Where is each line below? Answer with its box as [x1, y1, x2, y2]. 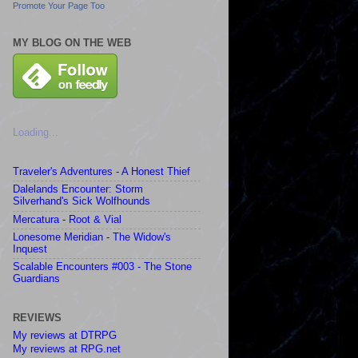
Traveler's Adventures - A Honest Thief [13, 166, 190, 178]
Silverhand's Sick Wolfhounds [13, 196, 150, 208]
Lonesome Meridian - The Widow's [13, 232, 171, 244]
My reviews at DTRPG [13, 329, 117, 341]
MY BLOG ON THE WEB [13, 36, 131, 49]
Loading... [13, 127, 58, 139]
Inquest [13, 244, 47, 256]
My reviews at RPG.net [13, 343, 121, 355]
